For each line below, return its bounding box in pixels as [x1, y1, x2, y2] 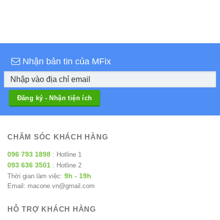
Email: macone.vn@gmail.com [7, 182, 95, 190]
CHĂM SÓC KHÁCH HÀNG [7, 133, 109, 141]
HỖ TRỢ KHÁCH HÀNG [7, 204, 96, 213]
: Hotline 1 [51, 150, 82, 158]
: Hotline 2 [51, 161, 82, 169]
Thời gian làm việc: [7, 172, 64, 180]
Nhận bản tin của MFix [20, 56, 111, 67]
